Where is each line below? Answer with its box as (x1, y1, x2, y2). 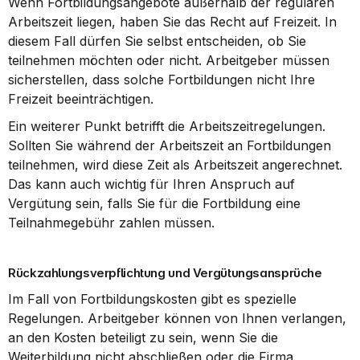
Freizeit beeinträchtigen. (8, 91, 153, 107)
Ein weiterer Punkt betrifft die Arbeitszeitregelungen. (8, 118, 325, 134)
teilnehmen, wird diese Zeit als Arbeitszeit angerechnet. (8, 157, 342, 173)
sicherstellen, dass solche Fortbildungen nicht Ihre (8, 72, 315, 88)
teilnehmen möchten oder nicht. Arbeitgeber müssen (8, 52, 329, 68)
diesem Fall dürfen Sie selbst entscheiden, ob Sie (8, 33, 306, 49)
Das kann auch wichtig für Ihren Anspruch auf (8, 176, 295, 192)
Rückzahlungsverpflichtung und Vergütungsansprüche (8, 265, 322, 280)
